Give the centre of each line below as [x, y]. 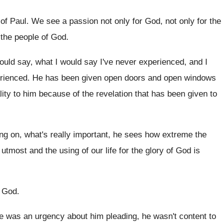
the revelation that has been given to [150, 94]
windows [200, 78]
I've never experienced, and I [154, 62]
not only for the [193, 21]
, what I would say [65, 62]
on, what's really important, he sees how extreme [102, 135]
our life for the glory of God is [146, 151]
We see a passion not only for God [96, 21]
